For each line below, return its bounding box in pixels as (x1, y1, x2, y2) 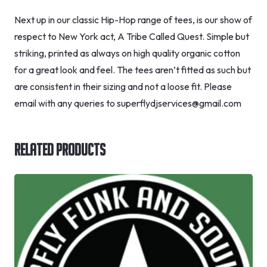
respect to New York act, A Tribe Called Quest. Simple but (14, 30, 249, 43)
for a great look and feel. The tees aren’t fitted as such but (14, 64, 251, 76)
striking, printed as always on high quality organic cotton (14, 47, 240, 60)
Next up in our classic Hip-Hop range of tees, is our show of (14, 14, 252, 26)
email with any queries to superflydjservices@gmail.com (14, 97, 241, 110)
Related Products (14, 141, 105, 159)
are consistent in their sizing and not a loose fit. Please (14, 80, 232, 93)
